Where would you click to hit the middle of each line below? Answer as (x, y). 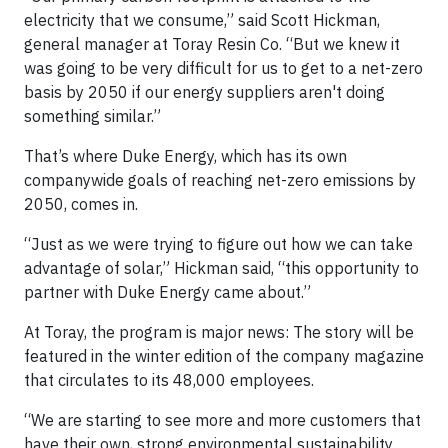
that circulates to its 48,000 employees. (169, 380)
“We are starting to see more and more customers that (222, 420)
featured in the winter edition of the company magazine (224, 356)
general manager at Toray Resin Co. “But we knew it (212, 44)
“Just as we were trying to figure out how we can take (218, 244)
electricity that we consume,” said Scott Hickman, (202, 20)
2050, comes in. (81, 204)
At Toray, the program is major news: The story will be (219, 332)
